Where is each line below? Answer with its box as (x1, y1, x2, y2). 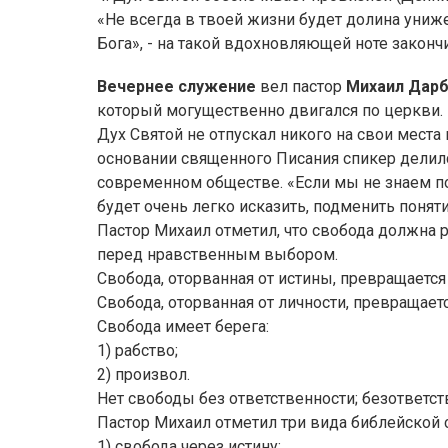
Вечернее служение (97, 77, 260, 96)
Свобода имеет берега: (97, 317, 269, 336)
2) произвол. (97, 365, 190, 384)
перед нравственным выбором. (97, 245, 338, 264)
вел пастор (260, 77, 346, 96)
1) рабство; (97, 341, 178, 360)
